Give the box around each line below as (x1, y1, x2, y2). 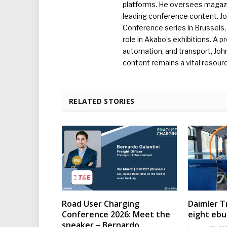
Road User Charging (62, 198, 139, 209)
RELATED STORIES (69, 96, 135, 106)
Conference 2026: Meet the (62, 208, 170, 220)
